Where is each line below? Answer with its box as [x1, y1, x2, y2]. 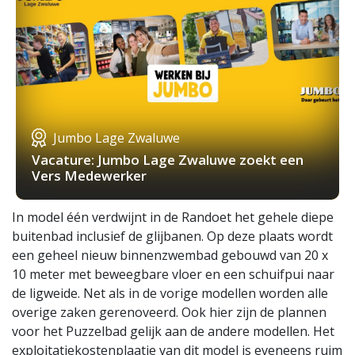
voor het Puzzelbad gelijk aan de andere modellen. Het [12, 323, 334, 341]
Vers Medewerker [32, 166, 147, 185]
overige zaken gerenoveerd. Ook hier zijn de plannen [12, 303, 326, 322]
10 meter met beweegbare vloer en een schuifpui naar [12, 265, 334, 284]
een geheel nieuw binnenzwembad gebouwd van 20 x [12, 246, 328, 265]
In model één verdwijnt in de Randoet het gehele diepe [12, 208, 334, 227]
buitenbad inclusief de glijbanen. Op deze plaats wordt [12, 227, 333, 246]
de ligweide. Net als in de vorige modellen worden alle [12, 284, 328, 303]
